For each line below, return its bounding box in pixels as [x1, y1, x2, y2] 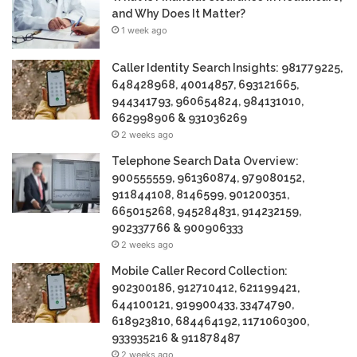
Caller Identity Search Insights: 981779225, [112, 61, 343, 75]
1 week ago [121, 25, 167, 37]
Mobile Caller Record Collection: [112, 265, 288, 278]
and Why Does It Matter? [112, 7, 245, 21]
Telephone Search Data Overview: [112, 155, 299, 168]
